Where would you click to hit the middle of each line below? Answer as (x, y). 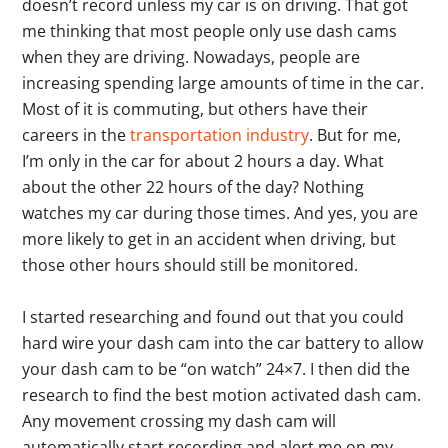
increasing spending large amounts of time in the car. (223, 82)
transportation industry (220, 134)
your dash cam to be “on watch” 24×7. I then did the (216, 368)
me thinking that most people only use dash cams (210, 30)
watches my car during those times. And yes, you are (220, 212)
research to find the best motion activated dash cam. (222, 394)
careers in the (76, 134)
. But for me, (355, 134)
